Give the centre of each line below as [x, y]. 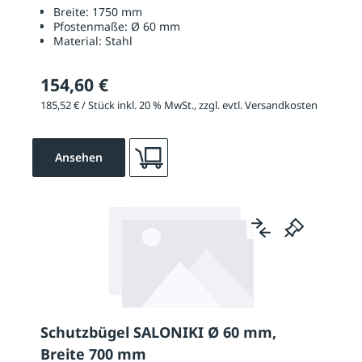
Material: [79, 41]
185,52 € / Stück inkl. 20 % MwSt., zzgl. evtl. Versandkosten [179, 105]
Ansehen [79, 158]
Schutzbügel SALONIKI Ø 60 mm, [158, 333]
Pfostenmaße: [92, 27]
